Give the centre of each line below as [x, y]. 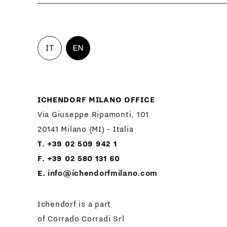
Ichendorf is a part [74, 204]
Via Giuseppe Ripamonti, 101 [93, 114]
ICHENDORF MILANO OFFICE [96, 100]
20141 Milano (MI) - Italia [85, 129]
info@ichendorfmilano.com [103, 173]
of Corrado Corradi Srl [81, 219]
